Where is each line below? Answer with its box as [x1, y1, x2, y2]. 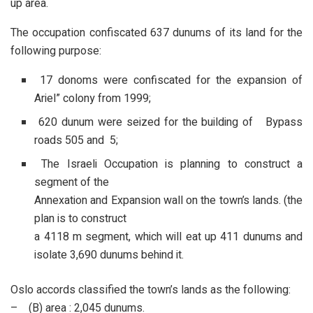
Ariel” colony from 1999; [34, 90, 152, 108]
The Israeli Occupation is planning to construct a [34, 156, 303, 173]
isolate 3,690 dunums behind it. [34, 247, 184, 264]
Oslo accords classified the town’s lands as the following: [10, 283, 291, 297]
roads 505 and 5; [34, 132, 119, 150]
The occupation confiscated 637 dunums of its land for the [10, 26, 303, 40]
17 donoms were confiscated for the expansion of [34, 72, 303, 89]
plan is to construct [34, 210, 127, 228]
